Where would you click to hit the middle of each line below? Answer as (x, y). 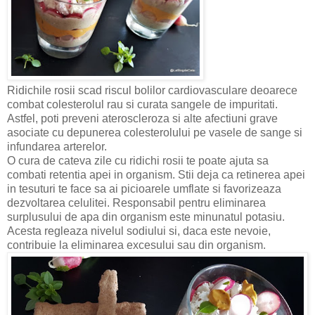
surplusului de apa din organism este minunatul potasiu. (146, 217)
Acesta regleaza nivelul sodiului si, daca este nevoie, (139, 231)
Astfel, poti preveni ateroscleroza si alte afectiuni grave (142, 119)
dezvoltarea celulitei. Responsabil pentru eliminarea (136, 203)
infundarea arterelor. (57, 147)
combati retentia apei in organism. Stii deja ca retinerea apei (156, 175)
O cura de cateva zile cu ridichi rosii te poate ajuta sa (138, 161)
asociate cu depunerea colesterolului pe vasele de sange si (155, 133)
